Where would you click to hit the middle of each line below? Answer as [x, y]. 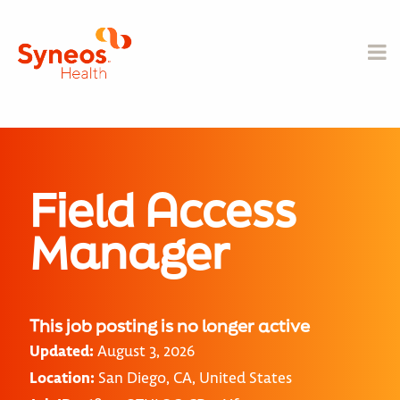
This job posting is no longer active [170, 326]
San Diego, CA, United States [193, 378]
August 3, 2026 [144, 351]
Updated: [62, 351]
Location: [62, 378]
